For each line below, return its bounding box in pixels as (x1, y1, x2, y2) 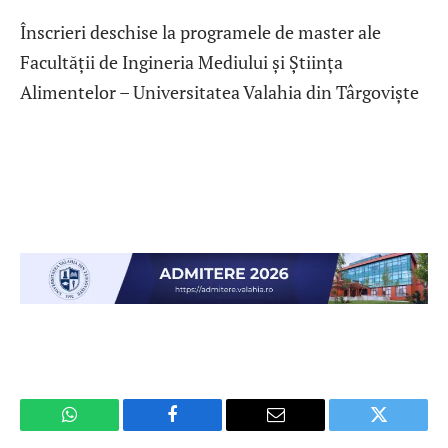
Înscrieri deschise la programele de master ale (20, 19, 381, 44)
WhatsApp (68, 420, 145, 439)
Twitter (377, 420, 429, 439)
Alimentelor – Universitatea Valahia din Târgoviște (20, 79, 419, 104)
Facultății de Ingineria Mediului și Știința (20, 49, 343, 74)
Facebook (171, 420, 241, 439)
